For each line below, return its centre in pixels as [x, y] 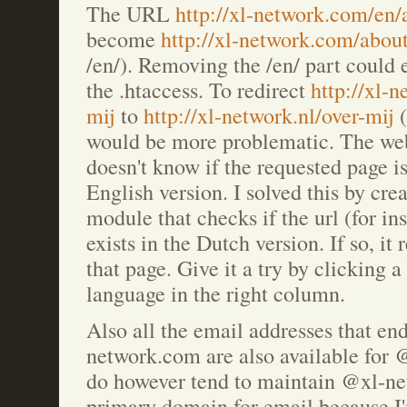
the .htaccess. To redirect [199, 90]
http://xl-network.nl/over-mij [269, 115]
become [124, 39]
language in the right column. [216, 293]
